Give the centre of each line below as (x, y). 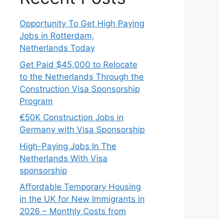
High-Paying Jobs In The (68, 146)
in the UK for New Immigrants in (82, 199)
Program (36, 101)
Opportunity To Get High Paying (82, 23)
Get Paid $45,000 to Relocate (78, 64)
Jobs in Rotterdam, (57, 36)
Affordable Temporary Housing (80, 187)
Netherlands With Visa (64, 158)
